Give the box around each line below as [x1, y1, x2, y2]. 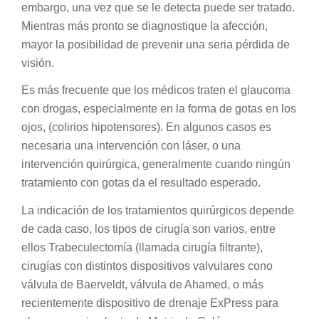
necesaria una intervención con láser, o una [21, 140, 241, 152]
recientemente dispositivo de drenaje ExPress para [21, 296, 278, 309]
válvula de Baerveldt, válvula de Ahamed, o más [21, 278, 263, 291]
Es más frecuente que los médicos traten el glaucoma [21, 84, 291, 97]
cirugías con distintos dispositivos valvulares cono [21, 259, 273, 272]
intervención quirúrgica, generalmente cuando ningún [21, 158, 291, 171]
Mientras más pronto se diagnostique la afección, [21, 19, 268, 32]
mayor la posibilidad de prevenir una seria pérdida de [21, 38, 290, 51]
